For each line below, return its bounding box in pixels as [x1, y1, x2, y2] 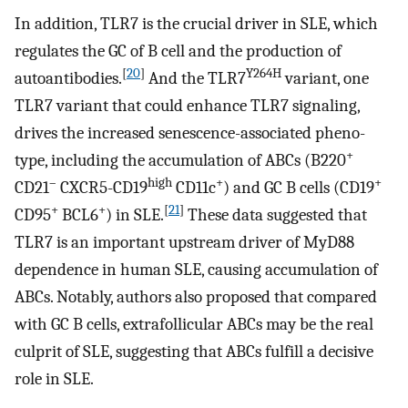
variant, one [281, 68, 369, 89]
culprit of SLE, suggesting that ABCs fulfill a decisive [15, 342, 373, 362]
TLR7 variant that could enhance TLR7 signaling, [15, 96, 360, 117]
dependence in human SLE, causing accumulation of [15, 260, 378, 280]
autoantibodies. [15, 68, 122, 89]
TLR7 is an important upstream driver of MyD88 [15, 232, 354, 253]
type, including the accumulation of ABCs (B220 [15, 150, 346, 171]
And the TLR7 [145, 68, 246, 89]
